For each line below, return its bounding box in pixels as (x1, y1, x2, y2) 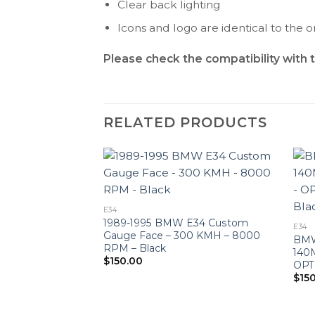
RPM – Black (103, 241, 166, 255)
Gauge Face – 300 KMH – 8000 (103, 229, 260, 242)
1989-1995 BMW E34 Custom (103, 216, 248, 229)
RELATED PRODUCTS (103, 113, 267, 131)
